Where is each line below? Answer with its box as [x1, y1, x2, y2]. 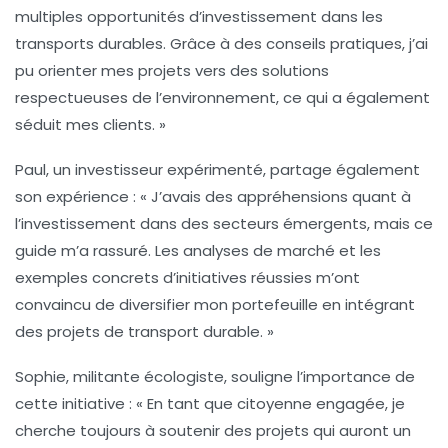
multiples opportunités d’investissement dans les [15, 5, 383, 27]
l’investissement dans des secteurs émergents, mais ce [15, 212, 433, 234]
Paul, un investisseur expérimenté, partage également [15, 158, 420, 180]
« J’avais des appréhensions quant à [140, 185, 411, 207]
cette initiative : [15, 392, 136, 414]
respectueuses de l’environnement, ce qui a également [15, 86, 430, 108]
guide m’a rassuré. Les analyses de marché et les [15, 239, 381, 261]
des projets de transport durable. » [15, 320, 274, 342]
